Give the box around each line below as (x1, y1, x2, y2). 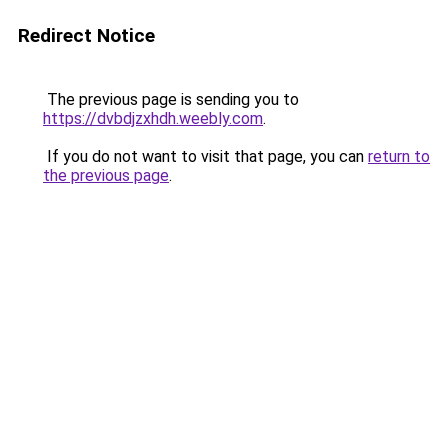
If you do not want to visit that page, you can (43, 147, 368, 166)
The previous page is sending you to (43, 90, 299, 109)
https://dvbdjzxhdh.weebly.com (43, 109, 263, 128)
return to (368, 147, 430, 166)
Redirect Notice (18, 24, 155, 47)
